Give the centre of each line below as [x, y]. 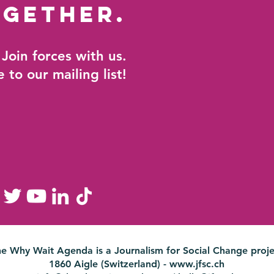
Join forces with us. [64, 56]
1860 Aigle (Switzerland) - [109, 264]
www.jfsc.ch [197, 264]
